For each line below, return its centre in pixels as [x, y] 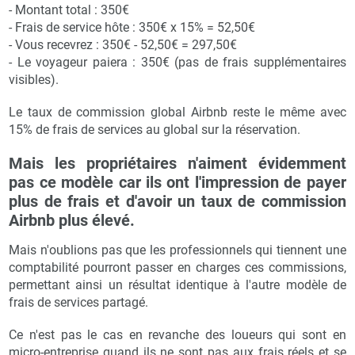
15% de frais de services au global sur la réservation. [155, 129]
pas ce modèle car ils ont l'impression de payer [177, 182]
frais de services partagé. [79, 302]
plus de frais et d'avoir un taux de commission [177, 201]
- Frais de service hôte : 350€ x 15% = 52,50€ [132, 27]
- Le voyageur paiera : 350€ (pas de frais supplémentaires [177, 62]
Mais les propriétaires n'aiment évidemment [177, 163]
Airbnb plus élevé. [72, 220]
